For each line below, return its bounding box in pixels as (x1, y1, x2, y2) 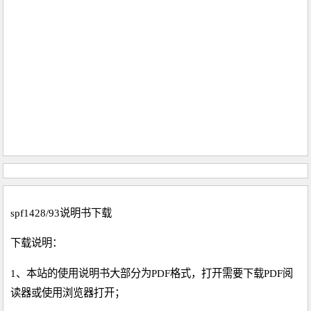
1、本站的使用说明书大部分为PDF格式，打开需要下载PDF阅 (10, 267, 294, 279)
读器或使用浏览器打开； (10, 286, 126, 299)
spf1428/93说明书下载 (10, 207, 112, 219)
